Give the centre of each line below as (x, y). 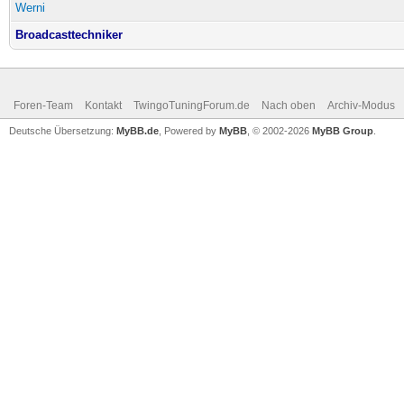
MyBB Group (343, 131)
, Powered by (189, 131)
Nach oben (289, 106)
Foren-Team (43, 106)
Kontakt (103, 106)
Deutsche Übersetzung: (63, 131)
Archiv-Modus (361, 106)
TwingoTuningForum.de (192, 106)
